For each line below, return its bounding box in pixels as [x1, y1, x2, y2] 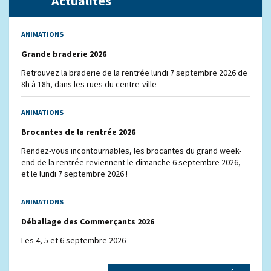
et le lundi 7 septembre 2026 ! [21, 168, 128, 179]
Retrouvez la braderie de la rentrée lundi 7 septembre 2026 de [21, 67, 248, 78]
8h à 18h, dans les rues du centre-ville [21, 78, 157, 90]
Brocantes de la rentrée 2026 [21, 126, 136, 137]
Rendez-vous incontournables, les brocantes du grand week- [21, 145, 242, 156]
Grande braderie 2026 [21, 48, 107, 59]
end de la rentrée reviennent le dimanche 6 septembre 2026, [21, 156, 241, 168]
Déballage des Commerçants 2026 [21, 215, 155, 227]
